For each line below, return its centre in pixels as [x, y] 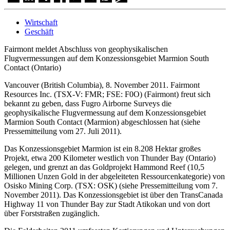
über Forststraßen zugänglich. [52, 213]
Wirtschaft [41, 22]
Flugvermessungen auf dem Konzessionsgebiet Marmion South [107, 58]
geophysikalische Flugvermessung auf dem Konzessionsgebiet [105, 112]
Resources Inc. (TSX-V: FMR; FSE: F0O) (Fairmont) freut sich [107, 94]
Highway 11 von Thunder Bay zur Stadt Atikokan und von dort [107, 204]
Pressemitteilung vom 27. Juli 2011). [63, 131]
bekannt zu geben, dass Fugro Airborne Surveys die [88, 103]
